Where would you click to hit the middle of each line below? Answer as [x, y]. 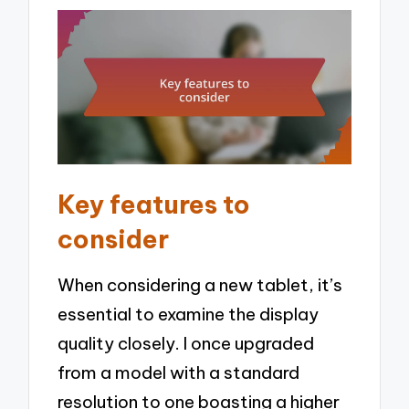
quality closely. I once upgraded [186, 344]
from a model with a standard [179, 373]
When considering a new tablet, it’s [200, 285]
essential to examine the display [189, 315]
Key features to [154, 204]
